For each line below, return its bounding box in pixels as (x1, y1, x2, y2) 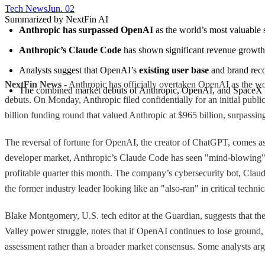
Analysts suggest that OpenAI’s (19, 64, 139, 75)
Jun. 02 (47, 3, 75, 14)
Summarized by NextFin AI (5, 14, 108, 24)
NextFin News (5, 79, 62, 89)
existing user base (139, 64, 209, 75)
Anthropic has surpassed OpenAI (19, 24, 153, 35)
